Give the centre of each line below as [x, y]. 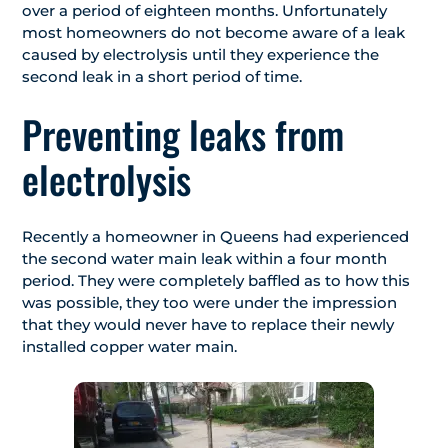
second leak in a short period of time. [162, 77]
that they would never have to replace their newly [208, 325]
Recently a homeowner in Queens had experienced [215, 237]
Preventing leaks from [183, 134]
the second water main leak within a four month [204, 259]
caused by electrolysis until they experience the [200, 55]
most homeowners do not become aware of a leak [213, 33]
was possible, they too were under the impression [209, 303]
